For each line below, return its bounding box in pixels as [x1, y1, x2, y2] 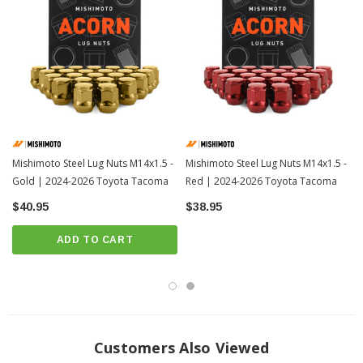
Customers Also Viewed [93, 338, 270, 357]
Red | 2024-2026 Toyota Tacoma [186, 174, 337, 188]
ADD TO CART [56, 234, 134, 246]
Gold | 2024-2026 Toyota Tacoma [12, 174, 169, 188]
